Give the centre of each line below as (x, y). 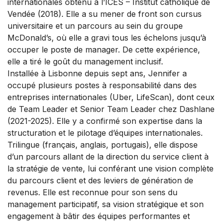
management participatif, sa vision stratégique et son (106, 204)
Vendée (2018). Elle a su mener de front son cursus (105, 14)
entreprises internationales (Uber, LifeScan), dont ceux (111, 97)
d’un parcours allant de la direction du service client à (108, 157)
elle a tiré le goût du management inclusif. (85, 62)
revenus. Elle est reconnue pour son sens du (92, 193)
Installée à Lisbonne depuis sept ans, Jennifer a (97, 74)
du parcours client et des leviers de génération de (100, 181)
